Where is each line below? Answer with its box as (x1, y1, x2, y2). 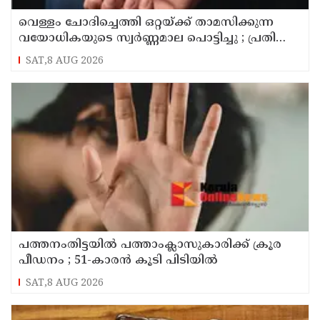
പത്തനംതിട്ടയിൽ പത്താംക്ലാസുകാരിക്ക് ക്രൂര (19, 237, 281, 252)
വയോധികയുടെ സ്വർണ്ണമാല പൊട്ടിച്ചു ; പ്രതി (19, 31, 276, 46)
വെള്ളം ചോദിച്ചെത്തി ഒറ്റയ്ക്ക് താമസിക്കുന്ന (19, 15, 274, 30)
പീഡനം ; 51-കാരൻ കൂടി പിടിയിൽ (19, 253, 218, 268)
